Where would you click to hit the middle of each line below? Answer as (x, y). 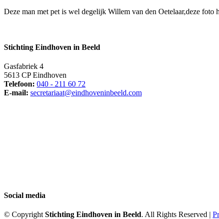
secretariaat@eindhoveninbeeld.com (86, 93)
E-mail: (16, 93)
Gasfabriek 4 (24, 66)
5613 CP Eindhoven (35, 75)
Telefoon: (19, 84)
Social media (25, 195)
